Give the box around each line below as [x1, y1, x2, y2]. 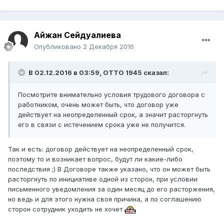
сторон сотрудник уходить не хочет [8, 205, 124, 213]
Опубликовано [34, 42, 83, 51]
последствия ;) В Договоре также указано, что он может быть [8, 165, 210, 173]
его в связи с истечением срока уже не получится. [18, 120, 185, 129]
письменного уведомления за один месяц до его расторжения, [8, 185, 215, 193]
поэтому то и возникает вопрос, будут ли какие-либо [8, 155, 182, 163]
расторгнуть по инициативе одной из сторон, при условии [8, 175, 197, 183]
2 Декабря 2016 [83, 42, 134, 51]
